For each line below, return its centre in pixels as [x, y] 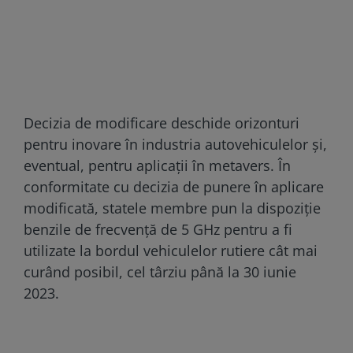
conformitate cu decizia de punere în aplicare [174, 186]
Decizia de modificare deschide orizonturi [162, 123]
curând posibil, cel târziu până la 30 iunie [160, 271]
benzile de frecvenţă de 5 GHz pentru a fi [158, 229]
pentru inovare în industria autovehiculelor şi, [175, 144]
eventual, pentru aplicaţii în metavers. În [157, 165]
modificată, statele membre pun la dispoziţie [172, 208]
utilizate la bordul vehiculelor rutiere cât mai [171, 250]
